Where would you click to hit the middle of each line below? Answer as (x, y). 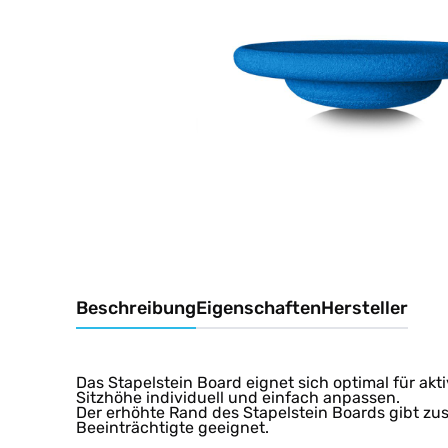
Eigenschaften (258, 308)
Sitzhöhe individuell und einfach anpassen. (238, 397)
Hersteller (364, 308)
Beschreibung (136, 308)
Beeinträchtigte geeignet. (172, 427)
